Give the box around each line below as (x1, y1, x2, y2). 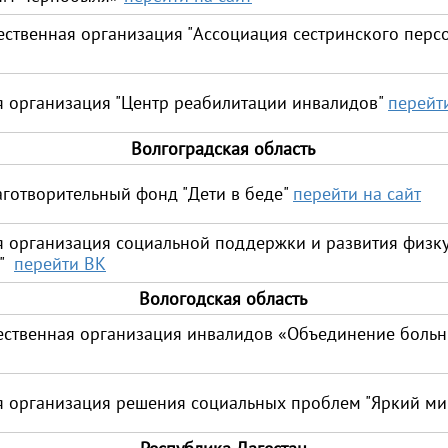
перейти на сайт (293, 182, 421, 205)
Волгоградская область (131, 137, 315, 160)
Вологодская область (139, 287, 307, 310)
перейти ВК (14, 252, 106, 275)
